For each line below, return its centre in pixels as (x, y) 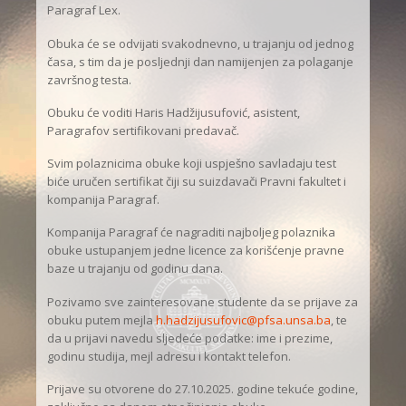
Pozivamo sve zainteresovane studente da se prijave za (203, 301)
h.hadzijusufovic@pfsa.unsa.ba (244, 319)
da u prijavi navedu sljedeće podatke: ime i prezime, (190, 338)
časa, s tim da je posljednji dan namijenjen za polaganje (201, 61)
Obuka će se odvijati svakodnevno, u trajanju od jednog (201, 43)
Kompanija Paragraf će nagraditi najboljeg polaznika (192, 232)
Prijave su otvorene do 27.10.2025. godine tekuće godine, (203, 388)
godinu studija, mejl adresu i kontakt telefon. (169, 356)
